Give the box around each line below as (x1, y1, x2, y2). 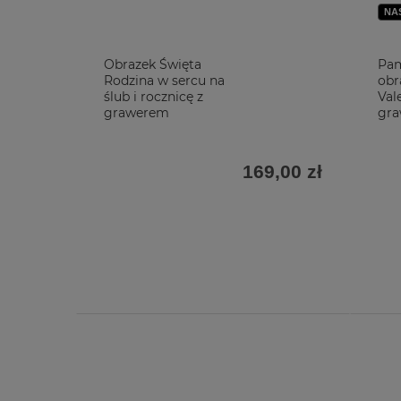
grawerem (104, 105, 169, 121)
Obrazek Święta (104, 56, 201, 73)
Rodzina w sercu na (104, 73, 225, 89)
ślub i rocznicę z (104, 89, 203, 105)
